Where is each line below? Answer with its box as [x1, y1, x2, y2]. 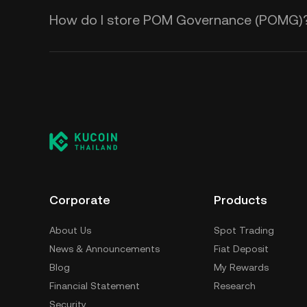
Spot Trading [214, 225, 274, 236]
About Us [49, 225, 91, 236]
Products [214, 193, 267, 207]
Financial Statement [49, 280, 140, 291]
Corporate [49, 193, 110, 207]
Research [214, 280, 256, 291]
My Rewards [214, 262, 269, 273]
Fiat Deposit [214, 243, 269, 254]
